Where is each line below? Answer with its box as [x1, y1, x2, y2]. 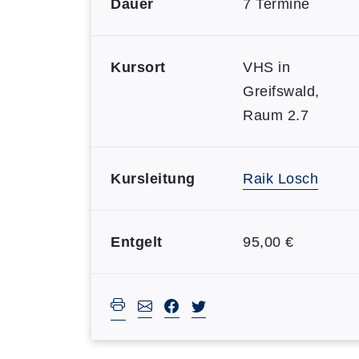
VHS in [243, 59, 290, 75]
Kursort [111, 59, 166, 75]
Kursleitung [111, 171, 196, 187]
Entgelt [111, 234, 163, 250]
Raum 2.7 [243, 107, 309, 123]
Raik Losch [243, 171, 318, 187]
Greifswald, [243, 83, 320, 99]
